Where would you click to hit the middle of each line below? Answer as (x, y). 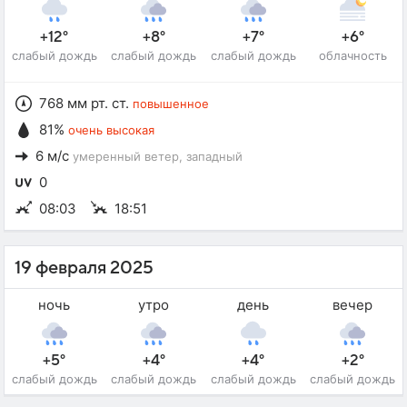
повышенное (171, 103)
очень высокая (111, 129)
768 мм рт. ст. (84, 103)
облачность (352, 55)
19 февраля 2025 (84, 268)
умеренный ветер (126, 156)
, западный (211, 156)
